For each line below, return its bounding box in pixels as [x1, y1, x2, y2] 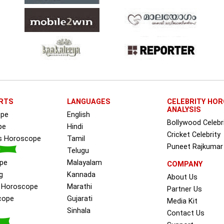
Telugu [66, 146, 89, 155]
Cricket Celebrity [166, 130, 220, 139]
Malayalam [66, 158, 102, 167]
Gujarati [66, 194, 92, 203]
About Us [166, 173, 197, 182]
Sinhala [66, 206, 90, 215]
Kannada [66, 170, 95, 179]
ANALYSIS [166, 105, 201, 114]
